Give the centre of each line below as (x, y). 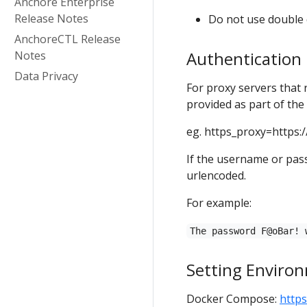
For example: (219, 203)
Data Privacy (46, 76)
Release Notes (51, 19)
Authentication (244, 59)
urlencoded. (216, 175)
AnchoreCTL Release (67, 39)
